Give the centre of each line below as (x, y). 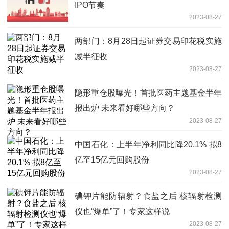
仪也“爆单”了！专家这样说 (122, 211)
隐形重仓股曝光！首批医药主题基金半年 (148, 93)
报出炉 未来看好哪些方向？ (125, 108)
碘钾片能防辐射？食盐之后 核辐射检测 (148, 196)
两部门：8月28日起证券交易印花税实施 (148, 41)
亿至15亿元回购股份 (112, 159)
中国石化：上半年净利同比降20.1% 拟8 (148, 144)
